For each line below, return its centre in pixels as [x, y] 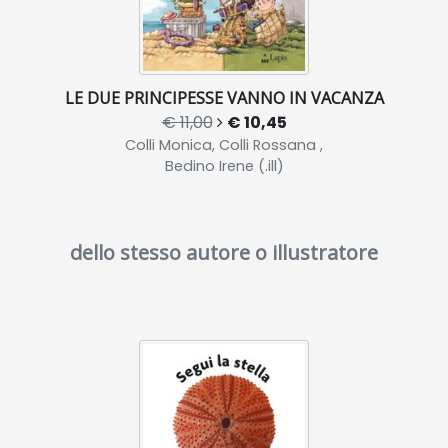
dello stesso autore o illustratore [224, 253]
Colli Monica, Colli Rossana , [224, 145]
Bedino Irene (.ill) [224, 166]
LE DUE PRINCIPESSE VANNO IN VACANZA [224, 98]
